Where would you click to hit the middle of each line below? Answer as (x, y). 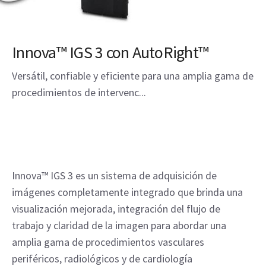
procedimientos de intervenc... (79, 92)
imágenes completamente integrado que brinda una (127, 192)
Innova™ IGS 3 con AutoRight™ (110, 52)
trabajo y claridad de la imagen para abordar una (119, 225)
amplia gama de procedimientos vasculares (108, 242)
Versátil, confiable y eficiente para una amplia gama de (133, 76)
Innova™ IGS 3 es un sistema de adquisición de (114, 175)
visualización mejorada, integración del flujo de (116, 209)
